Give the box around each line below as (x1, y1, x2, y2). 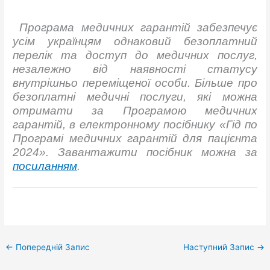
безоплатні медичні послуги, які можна (13, 90, 257, 103)
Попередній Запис (13, 242, 90, 253)
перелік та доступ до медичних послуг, (13, 48, 257, 61)
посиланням (13, 159, 78, 172)
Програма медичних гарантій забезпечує (19, 20, 257, 34)
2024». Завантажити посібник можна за (13, 145, 257, 159)
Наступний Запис (183, 242, 257, 253)
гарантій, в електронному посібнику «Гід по (13, 118, 257, 131)
